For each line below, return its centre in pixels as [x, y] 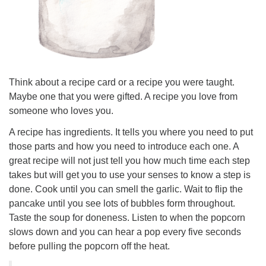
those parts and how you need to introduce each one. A [124, 147]
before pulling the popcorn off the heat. [89, 246]
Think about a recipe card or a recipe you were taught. [122, 83]
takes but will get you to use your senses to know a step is [130, 175]
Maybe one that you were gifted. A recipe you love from [123, 97]
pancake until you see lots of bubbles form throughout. [122, 204]
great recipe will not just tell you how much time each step [129, 161]
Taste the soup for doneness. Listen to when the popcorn [127, 218]
